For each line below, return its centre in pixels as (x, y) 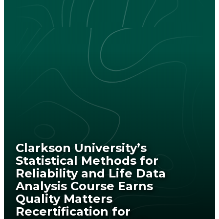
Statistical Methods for (87, 160)
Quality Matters (64, 198)
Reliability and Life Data (91, 173)
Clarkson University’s (81, 148)
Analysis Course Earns (84, 186)
